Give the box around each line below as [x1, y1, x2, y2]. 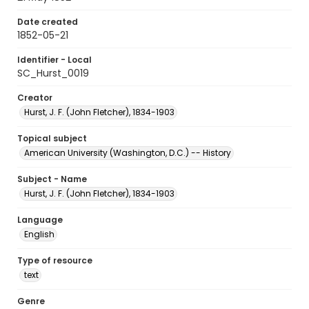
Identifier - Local [17, 54, 92, 66]
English [24, 228, 54, 240]
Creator [17, 92, 52, 103]
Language [17, 214, 63, 226]
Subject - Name [17, 173, 87, 185]
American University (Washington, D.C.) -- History [24, 147, 231, 159]
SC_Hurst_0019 [17, 66, 89, 80]
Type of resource [17, 255, 92, 266]
